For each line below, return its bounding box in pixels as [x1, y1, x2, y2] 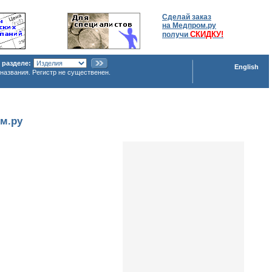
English [234, 63, 259, 70]
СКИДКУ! [190, 30, 223, 39]
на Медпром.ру [162, 21, 216, 30]
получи [162, 30, 190, 39]
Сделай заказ [162, 13, 211, 21]
